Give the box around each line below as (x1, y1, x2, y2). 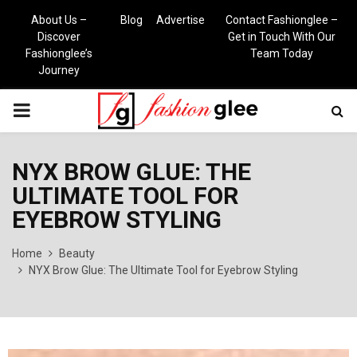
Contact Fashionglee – (225, 14, 338, 26)
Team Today (249, 47, 313, 60)
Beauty (59, 247, 95, 260)
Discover (37, 30, 81, 43)
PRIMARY (12, 99, 93, 121)
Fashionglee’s (25, 47, 93, 60)
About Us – (31, 14, 88, 26)
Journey (38, 64, 80, 76)
